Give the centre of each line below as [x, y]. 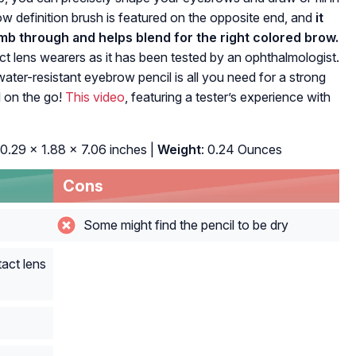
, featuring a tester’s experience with [228, 97]
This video [95, 97]
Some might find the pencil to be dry [184, 224]
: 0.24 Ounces [242, 149]
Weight [178, 149]
